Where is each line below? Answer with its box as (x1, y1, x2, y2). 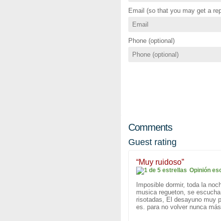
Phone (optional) (128, 37, 175, 45)
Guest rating (128, 137, 177, 147)
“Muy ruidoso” (136, 158, 184, 167)
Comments (128, 122, 172, 133)
